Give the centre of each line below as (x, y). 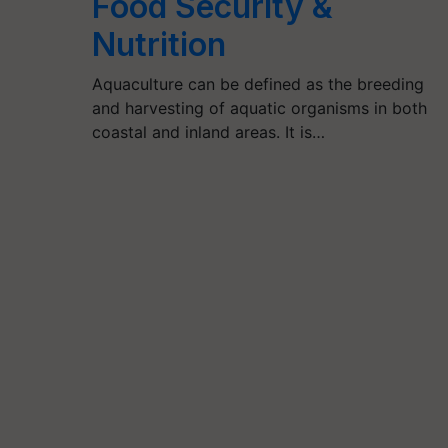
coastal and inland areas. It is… (209, 131)
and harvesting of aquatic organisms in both (260, 107)
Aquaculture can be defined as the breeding (258, 83)
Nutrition (159, 44)
